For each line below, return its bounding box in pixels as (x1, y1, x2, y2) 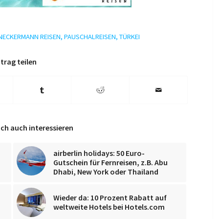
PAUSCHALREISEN (64, 32, 116, 41)
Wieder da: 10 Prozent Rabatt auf (53, 192, 167, 202)
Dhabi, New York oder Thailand (53, 166, 158, 176)
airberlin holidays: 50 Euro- (53, 148, 145, 158)
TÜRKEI (119, 32, 140, 41)
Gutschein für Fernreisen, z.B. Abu (53, 157, 168, 167)
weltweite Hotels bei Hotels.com (53, 201, 165, 212)
